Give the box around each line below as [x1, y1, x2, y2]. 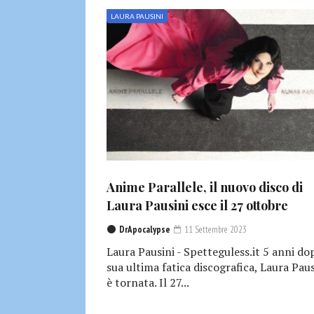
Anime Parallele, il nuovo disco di [107, 179, 303, 196]
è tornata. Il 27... [107, 275, 189, 291]
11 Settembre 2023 [182, 224, 247, 236]
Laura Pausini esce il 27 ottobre [107, 197, 288, 214]
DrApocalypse [119, 224, 170, 236]
